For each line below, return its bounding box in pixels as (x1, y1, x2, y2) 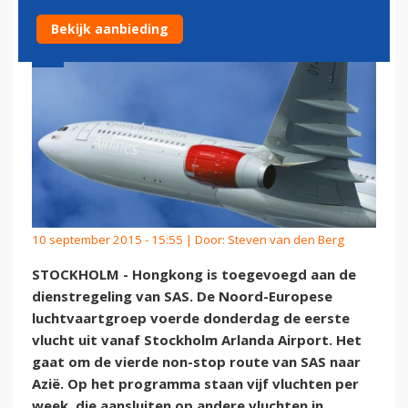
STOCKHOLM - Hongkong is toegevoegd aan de (32, 265, 356, 284)
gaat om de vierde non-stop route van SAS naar (32, 352, 361, 372)
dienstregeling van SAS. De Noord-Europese (32, 287, 332, 306)
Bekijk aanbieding (51, 20, 168, 37)
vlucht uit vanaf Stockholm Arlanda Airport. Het (32, 331, 362, 350)
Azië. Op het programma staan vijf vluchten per (32, 374, 359, 393)
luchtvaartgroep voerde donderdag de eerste (32, 309, 350, 328)
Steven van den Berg (228, 230, 344, 248)
